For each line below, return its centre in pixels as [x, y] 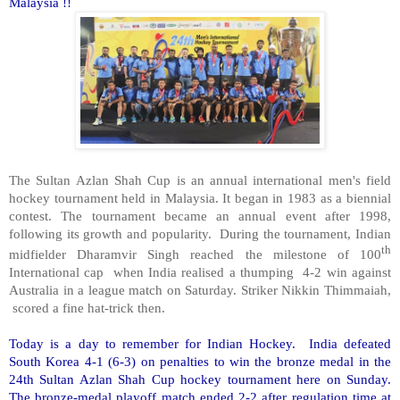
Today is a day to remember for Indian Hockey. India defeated [200, 343]
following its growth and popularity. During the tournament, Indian [200, 233]
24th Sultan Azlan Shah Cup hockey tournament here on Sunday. [200, 379]
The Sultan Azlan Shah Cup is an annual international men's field [200, 179]
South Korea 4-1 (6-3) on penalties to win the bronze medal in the [200, 361]
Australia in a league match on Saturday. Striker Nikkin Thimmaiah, [200, 289]
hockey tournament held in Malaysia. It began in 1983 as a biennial [200, 197]
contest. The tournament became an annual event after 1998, [200, 215]
